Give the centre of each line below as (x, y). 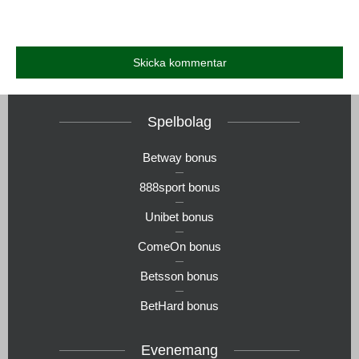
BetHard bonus (179, 305)
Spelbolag (179, 121)
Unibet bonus (179, 216)
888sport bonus (179, 187)
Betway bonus (179, 157)
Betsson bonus (179, 276)
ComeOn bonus (179, 246)
